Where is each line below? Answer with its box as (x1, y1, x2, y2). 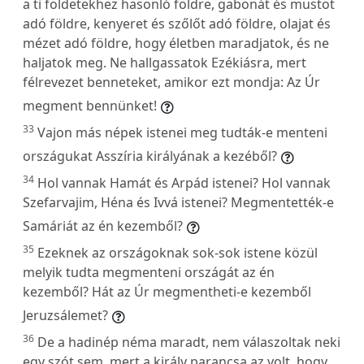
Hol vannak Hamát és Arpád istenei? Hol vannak (37, 173, 331, 192)
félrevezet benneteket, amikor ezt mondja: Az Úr (23, 72, 320, 91)
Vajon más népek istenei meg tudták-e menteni (37, 123, 327, 141)
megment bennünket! (23, 96, 157, 115)
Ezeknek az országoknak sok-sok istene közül (37, 243, 318, 262)
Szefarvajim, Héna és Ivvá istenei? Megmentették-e (23, 193, 334, 211)
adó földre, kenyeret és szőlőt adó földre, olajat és (23, 14, 331, 32)
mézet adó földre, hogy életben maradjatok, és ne (23, 33, 329, 52)
